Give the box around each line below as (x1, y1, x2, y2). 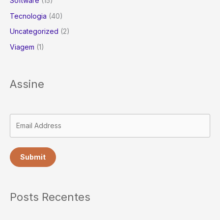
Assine (10, 77, 44, 90)
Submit (20, 152, 46, 161)
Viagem (10, 42, 34, 51)
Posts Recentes (10, 191, 90, 204)
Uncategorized (10, 27, 58, 36)
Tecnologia (10, 11, 47, 20)
